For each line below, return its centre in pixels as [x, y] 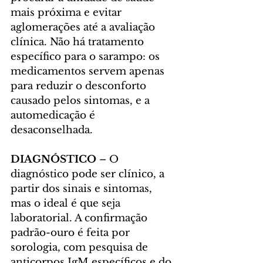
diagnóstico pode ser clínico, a [89, 174]
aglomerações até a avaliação [84, 28]
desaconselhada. [52, 130]
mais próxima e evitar [68, 13]
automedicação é [54, 116]
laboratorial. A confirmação [80, 218]
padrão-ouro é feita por [72, 233]
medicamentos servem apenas [89, 72]
